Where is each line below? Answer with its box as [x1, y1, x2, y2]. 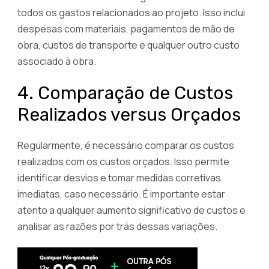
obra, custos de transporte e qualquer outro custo [17, 38, 240, 52]
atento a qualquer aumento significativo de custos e [17, 203, 246, 217]
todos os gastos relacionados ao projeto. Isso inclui [17, 5, 245, 19]
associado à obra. [17, 54, 96, 68]
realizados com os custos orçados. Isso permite [17, 154, 229, 168]
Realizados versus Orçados [17, 103, 241, 125]
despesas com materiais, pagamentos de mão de [17, 22, 235, 35]
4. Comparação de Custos [17, 82, 233, 104]
